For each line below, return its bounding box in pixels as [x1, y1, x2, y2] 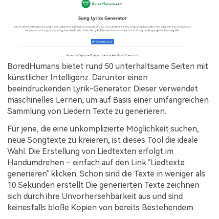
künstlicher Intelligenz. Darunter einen [7, 73, 148, 83]
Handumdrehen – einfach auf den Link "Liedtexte [7, 158, 185, 168]
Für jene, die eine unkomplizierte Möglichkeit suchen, [7, 124, 199, 134]
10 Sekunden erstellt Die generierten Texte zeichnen [7, 180, 199, 190]
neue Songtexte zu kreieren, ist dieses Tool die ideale [7, 135, 198, 145]
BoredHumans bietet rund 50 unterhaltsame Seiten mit [7, 62, 208, 71]
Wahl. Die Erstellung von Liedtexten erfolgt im [7, 147, 174, 156]
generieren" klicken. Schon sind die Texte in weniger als [7, 169, 205, 179]
